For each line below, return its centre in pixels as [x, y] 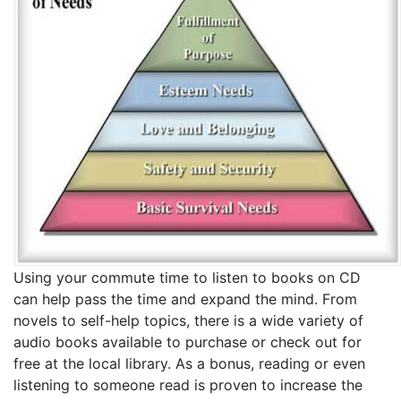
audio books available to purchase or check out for [188, 341]
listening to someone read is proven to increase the [188, 384]
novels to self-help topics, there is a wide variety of [188, 320]
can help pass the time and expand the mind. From [185, 299]
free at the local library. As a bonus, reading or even [189, 363]
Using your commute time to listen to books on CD [187, 277]
